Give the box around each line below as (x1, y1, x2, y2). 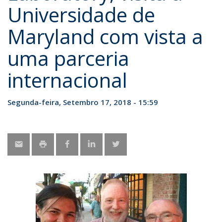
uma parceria (7, 45, 129, 72)
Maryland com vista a (7, 23, 203, 50)
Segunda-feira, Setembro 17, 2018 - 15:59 (7, 97, 158, 107)
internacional (7, 66, 127, 94)
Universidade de (7, 1, 155, 28)
